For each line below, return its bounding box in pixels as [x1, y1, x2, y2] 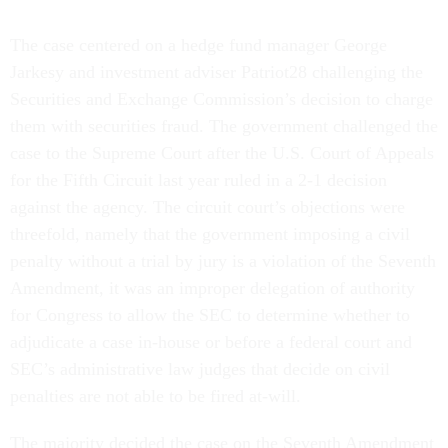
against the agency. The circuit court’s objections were [10, 196, 405, 217]
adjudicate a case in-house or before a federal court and [10, 331, 412, 352]
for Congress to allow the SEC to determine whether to [10, 304, 410, 325]
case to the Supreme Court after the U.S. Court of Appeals [10, 142, 434, 163]
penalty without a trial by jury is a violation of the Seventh [10, 250, 436, 271]
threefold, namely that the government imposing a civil [10, 223, 410, 244]
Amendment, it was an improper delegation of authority [10, 277, 415, 298]
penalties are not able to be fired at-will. [10, 385, 301, 406]
